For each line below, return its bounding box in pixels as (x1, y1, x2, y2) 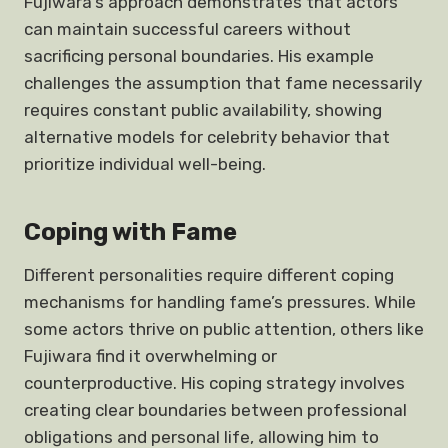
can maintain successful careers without (24, 19, 351, 39)
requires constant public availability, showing (24, 100, 382, 120)
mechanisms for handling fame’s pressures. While (24, 292, 416, 312)
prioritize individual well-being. (24, 154, 266, 174)
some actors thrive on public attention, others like (24, 319, 424, 339)
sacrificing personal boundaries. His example (24, 46, 374, 66)
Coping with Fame (24, 218, 237, 246)
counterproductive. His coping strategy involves (24, 373, 405, 393)
